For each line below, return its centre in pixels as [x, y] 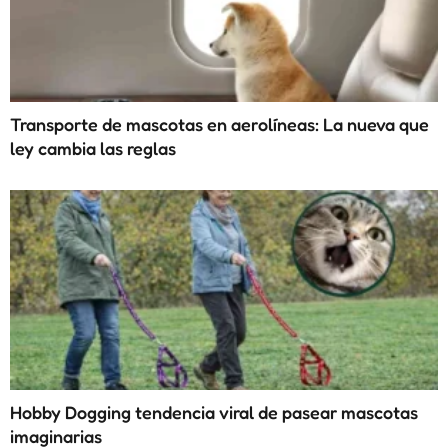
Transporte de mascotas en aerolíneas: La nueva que [219, 123]
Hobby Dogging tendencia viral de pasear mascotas [214, 411]
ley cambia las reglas [95, 147]
